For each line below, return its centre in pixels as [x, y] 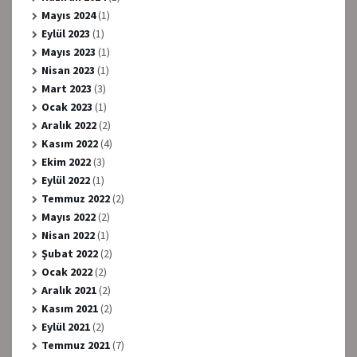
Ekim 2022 [66, 161]
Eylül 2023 [65, 33]
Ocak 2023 [67, 106]
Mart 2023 [66, 88]
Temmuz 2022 [75, 198]
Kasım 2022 [69, 143]
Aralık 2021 [69, 290]
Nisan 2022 [68, 235]
